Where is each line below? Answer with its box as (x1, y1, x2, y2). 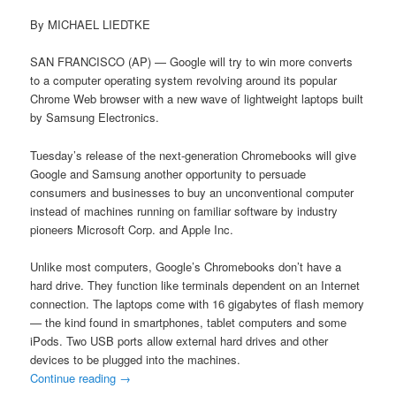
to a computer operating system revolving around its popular (30, 72, 338, 89)
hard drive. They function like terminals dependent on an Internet (30, 276, 361, 293)
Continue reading (30, 369, 120, 386)
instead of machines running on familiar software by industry (30, 202, 339, 219)
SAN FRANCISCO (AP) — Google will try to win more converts (30, 53, 354, 71)
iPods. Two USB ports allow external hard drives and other (30, 331, 329, 349)
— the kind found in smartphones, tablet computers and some (30, 313, 347, 331)
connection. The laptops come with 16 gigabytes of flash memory (30, 294, 365, 312)
